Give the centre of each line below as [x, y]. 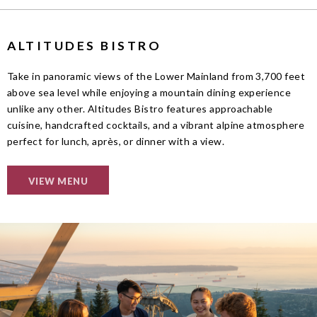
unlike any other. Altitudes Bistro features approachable [140, 109]
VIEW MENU [58, 181]
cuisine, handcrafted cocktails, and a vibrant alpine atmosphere [156, 125]
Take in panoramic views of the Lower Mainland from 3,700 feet [156, 76]
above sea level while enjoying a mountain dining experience [149, 93]
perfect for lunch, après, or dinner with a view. [116, 142]
